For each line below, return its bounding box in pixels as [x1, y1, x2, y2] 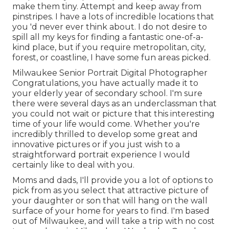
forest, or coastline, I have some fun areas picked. [12, 52, 211, 62]
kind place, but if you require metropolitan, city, [12, 42, 205, 52]
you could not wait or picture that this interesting [12, 108, 215, 119]
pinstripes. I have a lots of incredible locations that [12, 11, 214, 21]
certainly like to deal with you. [12, 159, 134, 170]
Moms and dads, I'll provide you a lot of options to [12, 175, 213, 185]
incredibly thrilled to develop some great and [12, 129, 198, 139]
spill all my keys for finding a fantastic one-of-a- [12, 32, 203, 42]
